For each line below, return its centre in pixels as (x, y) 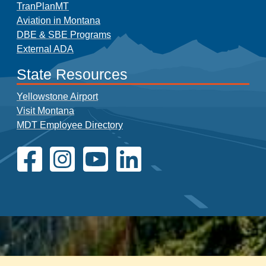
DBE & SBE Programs (64, 35)
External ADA (45, 49)
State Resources (72, 75)
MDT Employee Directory (70, 125)
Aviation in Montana (58, 21)
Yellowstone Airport (57, 97)
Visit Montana (45, 111)
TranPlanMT (43, 7)
